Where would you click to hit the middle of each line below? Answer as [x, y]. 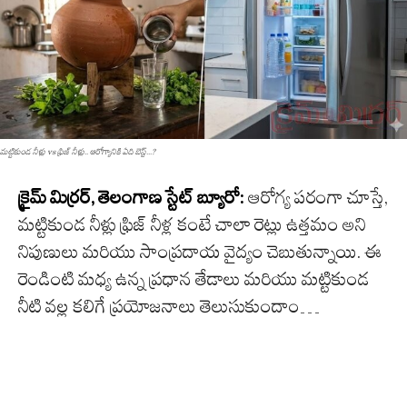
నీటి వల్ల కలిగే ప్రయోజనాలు [109, 307]
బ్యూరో [218, 198]
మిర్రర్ [70, 198]
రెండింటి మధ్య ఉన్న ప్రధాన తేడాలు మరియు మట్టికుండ [194, 279]
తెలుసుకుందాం [250, 307]
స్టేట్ [179, 198]
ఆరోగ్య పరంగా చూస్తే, [316, 198]
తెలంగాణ [130, 198]
